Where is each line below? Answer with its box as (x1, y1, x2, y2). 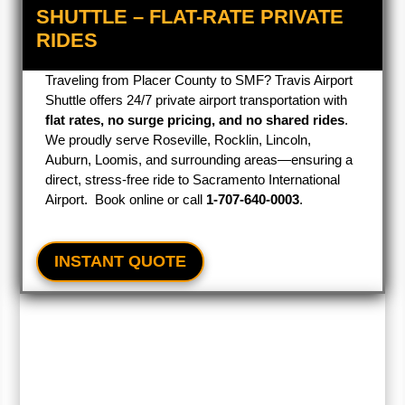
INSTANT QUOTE (54, 252, 187, 271)
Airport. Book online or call (45, 192, 207, 207)
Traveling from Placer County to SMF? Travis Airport (45, 72, 353, 88)
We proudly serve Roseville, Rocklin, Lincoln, (45, 132, 312, 147)
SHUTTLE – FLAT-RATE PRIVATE (36, 5, 344, 28)
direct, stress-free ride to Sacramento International (45, 172, 341, 187)
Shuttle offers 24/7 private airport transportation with (45, 92, 348, 108)
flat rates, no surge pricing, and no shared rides (45, 112, 345, 127)
